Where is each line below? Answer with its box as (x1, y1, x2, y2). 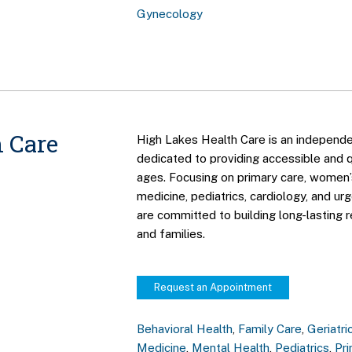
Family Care (238, 322, 302, 336)
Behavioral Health (137, 322, 233, 336)
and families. (137, 226, 206, 240)
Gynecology (137, 6, 203, 20)
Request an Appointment (154, 281, 273, 294)
